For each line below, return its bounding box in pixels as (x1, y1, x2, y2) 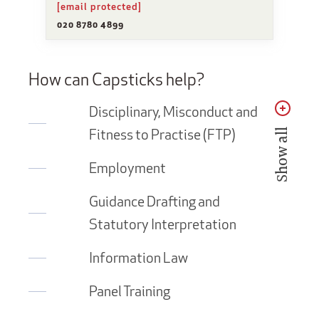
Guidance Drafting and (89, 192, 220, 210)
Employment (89, 158, 166, 177)
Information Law (89, 248, 188, 266)
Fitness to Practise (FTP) (89, 125, 236, 143)
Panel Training (89, 281, 170, 300)
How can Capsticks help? (28, 68, 204, 90)
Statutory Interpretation (89, 214, 236, 233)
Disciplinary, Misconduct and (89, 102, 258, 120)
